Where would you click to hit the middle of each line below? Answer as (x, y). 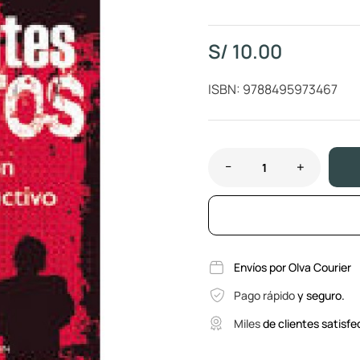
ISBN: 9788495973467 (273, 89)
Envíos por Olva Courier (292, 267)
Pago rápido (265, 295)
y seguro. (321, 295)
